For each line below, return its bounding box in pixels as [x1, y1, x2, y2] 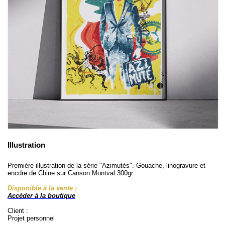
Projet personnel [8, 214, 55, 222]
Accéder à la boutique [8, 192, 75, 199]
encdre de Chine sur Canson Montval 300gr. [8, 169, 135, 177]
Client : [8, 207, 28, 214]
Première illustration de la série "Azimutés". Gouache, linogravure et [8, 162, 205, 169]
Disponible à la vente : [8, 184, 77, 192]
